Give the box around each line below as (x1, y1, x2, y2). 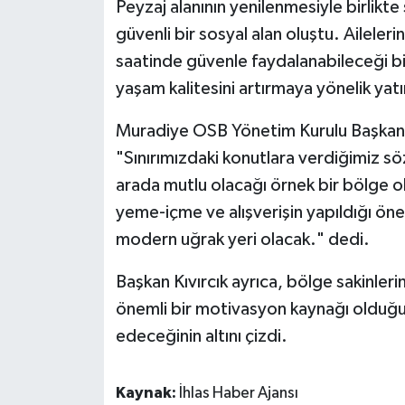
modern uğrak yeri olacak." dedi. (115, 231, 370, 250)
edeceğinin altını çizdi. (115, 327, 287, 346)
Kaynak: (115, 385, 179, 402)
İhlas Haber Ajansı (178, 385, 298, 402)
